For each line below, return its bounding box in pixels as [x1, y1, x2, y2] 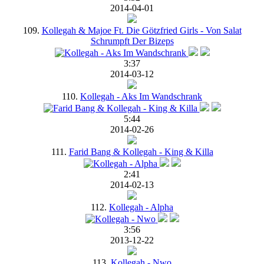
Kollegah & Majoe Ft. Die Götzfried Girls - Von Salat [41, 25, 242, 35]
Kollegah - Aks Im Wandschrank [80, 91, 202, 101]
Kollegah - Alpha [109, 202, 173, 212]
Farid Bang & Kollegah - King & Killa [68, 146, 213, 157]
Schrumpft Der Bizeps [90, 35, 174, 46]
